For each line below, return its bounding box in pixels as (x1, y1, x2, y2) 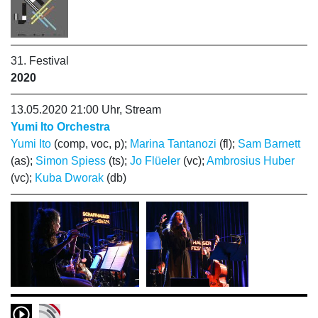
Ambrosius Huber (207, 155, 295, 167)
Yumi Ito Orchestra (11, 121, 110, 133)
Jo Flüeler (130, 155, 180, 167)
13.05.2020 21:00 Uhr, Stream (11, 104, 161, 116)
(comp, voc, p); (51, 138, 130, 150)
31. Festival (11, 55, 69, 67)
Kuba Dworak (35, 172, 104, 184)
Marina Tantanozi (130, 138, 216, 150)
